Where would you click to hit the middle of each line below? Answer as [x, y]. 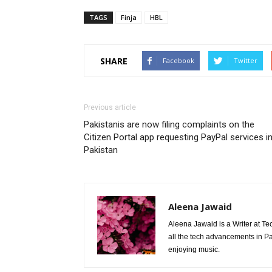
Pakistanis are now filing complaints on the [169, 124]
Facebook [178, 60]
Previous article [110, 107]
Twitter [246, 60]
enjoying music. [194, 250]
